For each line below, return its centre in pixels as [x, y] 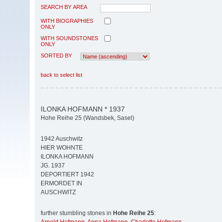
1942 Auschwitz [62, 139]
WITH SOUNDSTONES [69, 38]
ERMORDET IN [61, 184]
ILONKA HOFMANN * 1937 [83, 109]
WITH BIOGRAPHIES [67, 21]
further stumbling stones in [77, 213]
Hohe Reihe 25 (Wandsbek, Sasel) [87, 118]
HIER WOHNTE [62, 148]
